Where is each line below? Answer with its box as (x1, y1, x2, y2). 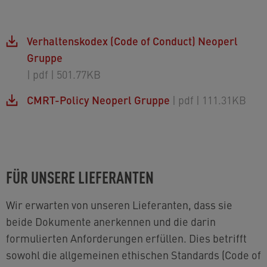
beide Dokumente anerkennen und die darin (6, 214, 216, 229)
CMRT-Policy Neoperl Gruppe (27, 92, 170, 107)
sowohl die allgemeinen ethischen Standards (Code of (6, 247, 261, 262)
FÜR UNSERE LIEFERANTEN (6, 166, 154, 187)
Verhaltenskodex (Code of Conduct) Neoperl (27, 33, 238, 48)
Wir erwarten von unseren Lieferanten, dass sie (6, 197, 232, 212)
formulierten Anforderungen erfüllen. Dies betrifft (6, 231, 247, 246)
